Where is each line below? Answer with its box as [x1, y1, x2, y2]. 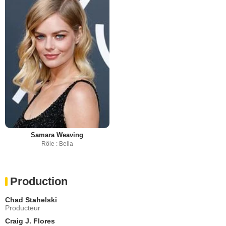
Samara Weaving [31, 131, 84, 139]
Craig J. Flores [5, 216, 55, 225]
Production [10, 175, 68, 188]
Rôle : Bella [41, 140, 73, 147]
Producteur [5, 203, 40, 212]
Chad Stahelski [5, 195, 57, 204]
